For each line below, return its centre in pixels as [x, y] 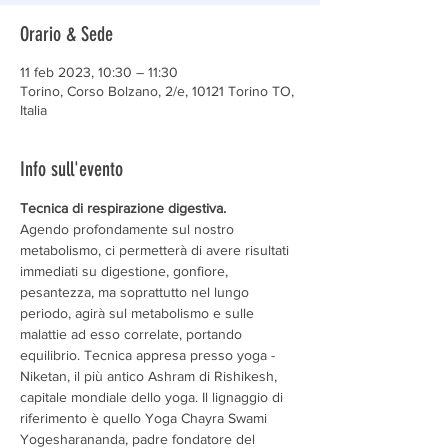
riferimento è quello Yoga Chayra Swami [145, 418]
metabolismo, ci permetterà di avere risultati [156, 250]
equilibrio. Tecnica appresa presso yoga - [147, 355]
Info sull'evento [71, 169]
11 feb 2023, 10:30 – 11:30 [99, 72]
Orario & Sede [66, 34]
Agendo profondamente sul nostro [129, 229]
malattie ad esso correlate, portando [133, 334]
